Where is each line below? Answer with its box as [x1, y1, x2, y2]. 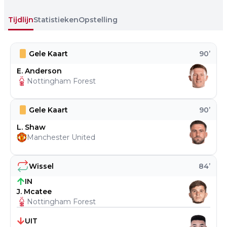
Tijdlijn [8, 15, 33, 24]
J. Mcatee [17, 187, 52, 196]
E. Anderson [17, 66, 62, 75]
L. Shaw [17, 123, 46, 132]
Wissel [29, 161, 54, 171]
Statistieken [33, 15, 79, 24]
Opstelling [79, 15, 118, 24]
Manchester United [27, 133, 95, 142]
